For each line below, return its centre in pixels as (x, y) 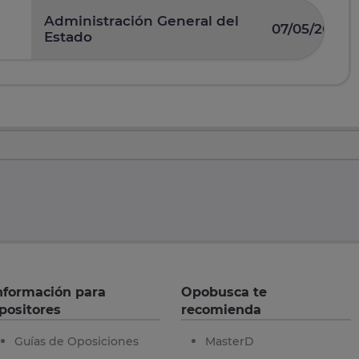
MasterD (230, 342)
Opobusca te (224, 292)
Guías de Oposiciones (76, 342)
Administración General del (142, 21)
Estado (69, 37)
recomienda (222, 310)
